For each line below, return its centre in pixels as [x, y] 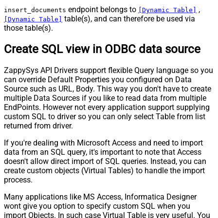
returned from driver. [38, 126]
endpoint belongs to [102, 9]
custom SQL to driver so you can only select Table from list [105, 116]
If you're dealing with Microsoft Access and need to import [103, 143]
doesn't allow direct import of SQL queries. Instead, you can [105, 161]
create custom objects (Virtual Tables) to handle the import [104, 170]
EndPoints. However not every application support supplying [107, 107]
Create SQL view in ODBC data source [102, 49]
